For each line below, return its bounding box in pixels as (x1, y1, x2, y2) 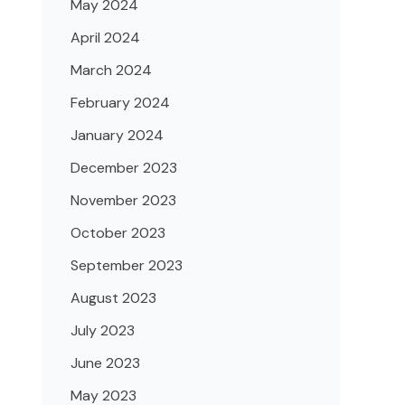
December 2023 (71, 158, 177, 178)
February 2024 (71, 93, 170, 113)
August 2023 (71, 288, 156, 308)
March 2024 (71, 61, 152, 80)
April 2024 (71, 28, 140, 48)
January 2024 (71, 126, 164, 146)
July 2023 (71, 321, 135, 341)
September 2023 (71, 256, 183, 276)
